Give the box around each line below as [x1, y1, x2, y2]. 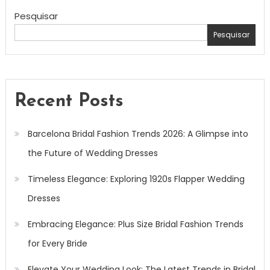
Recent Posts [14, 92, 124, 111]
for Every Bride [27, 237, 87, 250]
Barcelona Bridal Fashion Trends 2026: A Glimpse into [27, 127, 248, 140]
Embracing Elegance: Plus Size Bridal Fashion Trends [27, 218, 243, 230]
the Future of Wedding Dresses [27, 146, 158, 159]
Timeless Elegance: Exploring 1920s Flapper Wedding [27, 172, 245, 185]
